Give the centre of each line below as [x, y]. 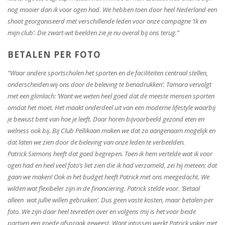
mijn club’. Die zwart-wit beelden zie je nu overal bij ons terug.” [93, 33]
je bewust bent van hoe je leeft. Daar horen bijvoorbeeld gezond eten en [106, 119]
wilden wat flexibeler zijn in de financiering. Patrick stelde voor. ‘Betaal [104, 189]
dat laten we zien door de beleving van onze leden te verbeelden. [96, 142]
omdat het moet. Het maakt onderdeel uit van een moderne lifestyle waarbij [111, 108]
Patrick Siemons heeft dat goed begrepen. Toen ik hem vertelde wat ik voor [110, 154]
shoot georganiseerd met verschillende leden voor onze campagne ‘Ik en [107, 21]
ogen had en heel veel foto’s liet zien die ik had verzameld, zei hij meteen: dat [112, 165]
